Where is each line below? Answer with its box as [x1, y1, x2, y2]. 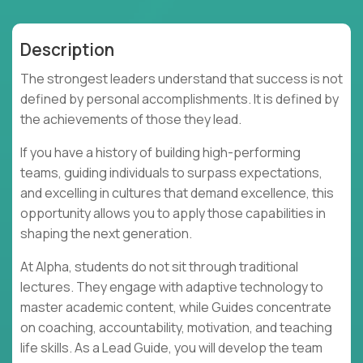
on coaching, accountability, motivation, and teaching [20, 318, 332, 337]
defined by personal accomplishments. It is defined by [20, 90, 339, 109]
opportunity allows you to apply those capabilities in [20, 204, 326, 223]
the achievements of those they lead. [20, 110, 241, 129]
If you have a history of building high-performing [20, 143, 301, 162]
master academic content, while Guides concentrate [20, 298, 331, 317]
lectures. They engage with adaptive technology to [20, 278, 323, 297]
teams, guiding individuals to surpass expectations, [20, 164, 322, 182]
